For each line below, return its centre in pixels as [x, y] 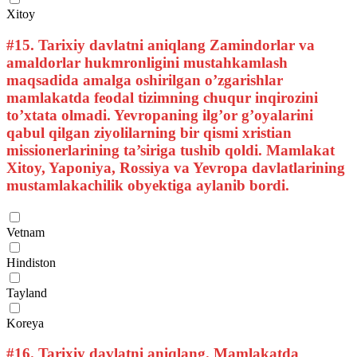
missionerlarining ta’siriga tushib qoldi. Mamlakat [171, 150]
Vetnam [25, 232]
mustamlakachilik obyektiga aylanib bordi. [148, 185]
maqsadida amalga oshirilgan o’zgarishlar [145, 80]
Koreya [25, 323]
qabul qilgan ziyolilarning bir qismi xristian [149, 132]
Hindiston [31, 262]
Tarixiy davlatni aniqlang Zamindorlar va [175, 45]
